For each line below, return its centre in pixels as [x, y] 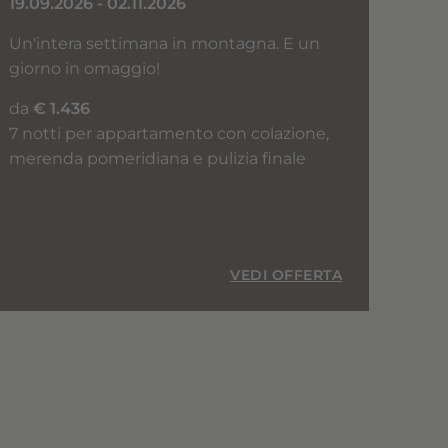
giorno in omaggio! [84, 68]
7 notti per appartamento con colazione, [168, 133]
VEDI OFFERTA [286, 274]
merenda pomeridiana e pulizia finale [157, 158]
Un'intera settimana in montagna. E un [164, 43]
